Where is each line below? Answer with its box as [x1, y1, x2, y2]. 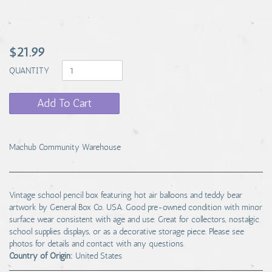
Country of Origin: [9, 251, 73, 261]
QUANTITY [9, 65, 52, 76]
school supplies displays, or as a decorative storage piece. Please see [9, 226, 244, 237]
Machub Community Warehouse [9, 142, 121, 152]
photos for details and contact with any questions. [9, 239, 185, 249]
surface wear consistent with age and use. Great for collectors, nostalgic [9, 214, 259, 225]
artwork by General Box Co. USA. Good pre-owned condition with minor [9, 202, 262, 212]
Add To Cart [37, 97, 92, 110]
